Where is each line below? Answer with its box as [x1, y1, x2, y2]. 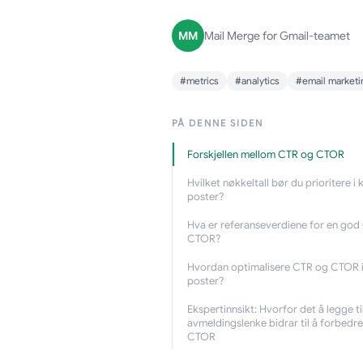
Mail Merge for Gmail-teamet [203, 28, 350, 43]
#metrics [179, 75, 219, 87]
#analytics [234, 75, 280, 87]
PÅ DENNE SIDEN [171, 117, 264, 129]
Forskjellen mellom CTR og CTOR [186, 147, 344, 161]
